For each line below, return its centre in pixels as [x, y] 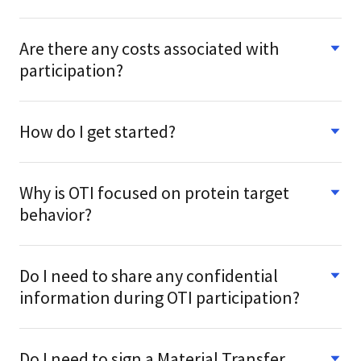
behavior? [56, 214]
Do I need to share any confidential [149, 275]
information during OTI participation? [160, 297]
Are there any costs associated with [149, 48]
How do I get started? [98, 131]
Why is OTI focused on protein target [154, 192]
